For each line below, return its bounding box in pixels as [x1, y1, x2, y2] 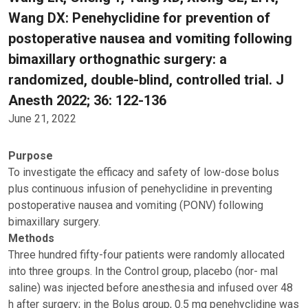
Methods [8, 232, 54, 245]
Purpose [8, 149, 53, 162]
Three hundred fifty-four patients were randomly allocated [8, 248, 285, 261]
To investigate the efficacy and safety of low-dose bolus [8, 166, 279, 179]
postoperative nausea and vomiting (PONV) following [8, 199, 263, 212]
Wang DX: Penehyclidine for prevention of [8, 10, 270, 26]
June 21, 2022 [8, 112, 76, 125]
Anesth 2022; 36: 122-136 [8, 92, 166, 109]
